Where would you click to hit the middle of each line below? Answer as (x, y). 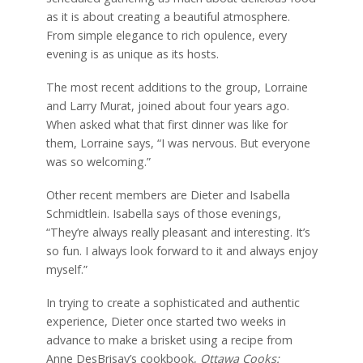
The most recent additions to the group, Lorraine (177, 88)
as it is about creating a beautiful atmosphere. (168, 17)
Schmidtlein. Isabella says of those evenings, (163, 213)
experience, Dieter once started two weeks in (166, 321)
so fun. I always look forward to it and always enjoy (181, 250)
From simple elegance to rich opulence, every (166, 36)
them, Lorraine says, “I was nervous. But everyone (178, 143)
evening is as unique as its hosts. (132, 54)
